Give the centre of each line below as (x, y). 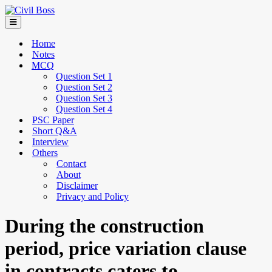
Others (45, 153)
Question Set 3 (84, 98)
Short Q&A (54, 131)
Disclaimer (77, 185)
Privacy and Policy (92, 196)
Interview (50, 142)
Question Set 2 (84, 87)
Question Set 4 (84, 109)
